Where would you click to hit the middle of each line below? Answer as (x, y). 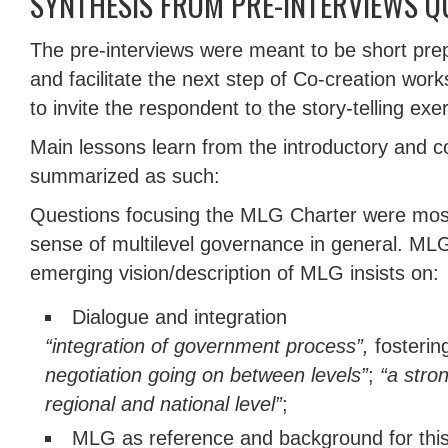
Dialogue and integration (180, 317)
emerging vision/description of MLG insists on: (234, 273)
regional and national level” (163, 404)
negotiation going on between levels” (206, 375)
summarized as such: (125, 176)
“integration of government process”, (210, 346)
